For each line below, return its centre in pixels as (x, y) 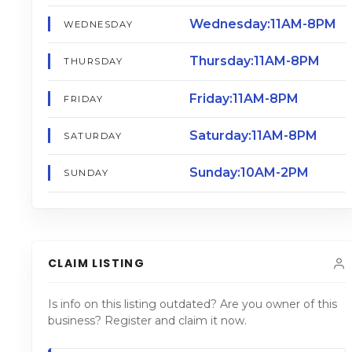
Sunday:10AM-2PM (249, 173)
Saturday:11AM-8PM (253, 136)
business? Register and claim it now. (147, 320)
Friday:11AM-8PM (244, 98)
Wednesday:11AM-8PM (262, 24)
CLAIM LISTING (97, 263)
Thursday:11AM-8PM (254, 61)
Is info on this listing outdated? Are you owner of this (192, 304)
